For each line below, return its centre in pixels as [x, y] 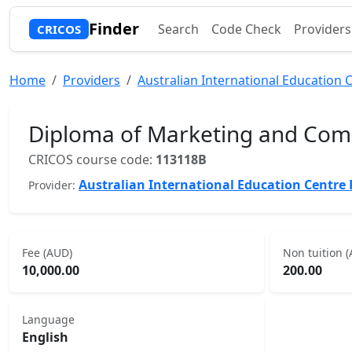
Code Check [246, 29]
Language [48, 319]
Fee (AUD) [47, 253]
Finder [114, 29]
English [45, 337]
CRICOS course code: [92, 159]
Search [178, 29]
